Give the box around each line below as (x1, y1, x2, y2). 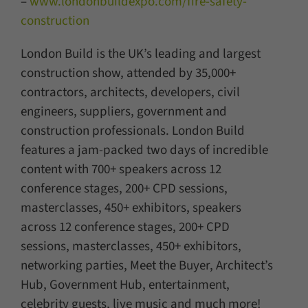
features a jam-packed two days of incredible (20, 141, 268, 160)
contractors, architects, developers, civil (20, 83, 240, 102)
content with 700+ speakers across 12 (20, 160, 221, 179)
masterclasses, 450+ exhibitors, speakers (20, 199, 241, 218)
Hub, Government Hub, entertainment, (20, 276, 230, 295)
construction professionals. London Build (20, 122, 245, 141)
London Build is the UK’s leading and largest (20, 45, 261, 64)
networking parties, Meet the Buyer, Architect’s (20, 256, 273, 276)
